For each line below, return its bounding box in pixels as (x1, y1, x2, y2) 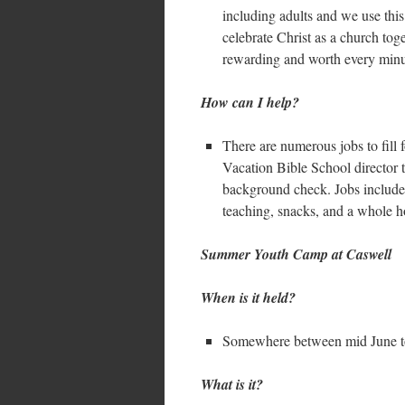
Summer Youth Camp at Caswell (201, 244, 391, 264)
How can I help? (201, 92, 299, 112)
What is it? (201, 374, 263, 394)
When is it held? (201, 287, 296, 307)
